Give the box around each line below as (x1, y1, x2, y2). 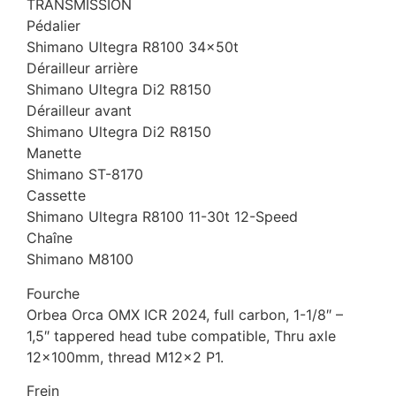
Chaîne (27, 229, 72, 247)
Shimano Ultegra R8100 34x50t (27, 38, 239, 57)
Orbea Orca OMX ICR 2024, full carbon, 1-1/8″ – (27, 305, 343, 324)
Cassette (27, 187, 86, 205)
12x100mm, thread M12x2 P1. (27, 347, 224, 366)
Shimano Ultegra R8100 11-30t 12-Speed (27, 208, 298, 226)
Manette (27, 144, 81, 163)
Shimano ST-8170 (27, 165, 143, 184)
